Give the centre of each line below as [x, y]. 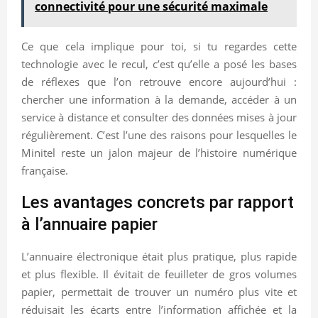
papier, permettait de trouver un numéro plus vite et [159, 291]
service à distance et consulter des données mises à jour [159, 117]
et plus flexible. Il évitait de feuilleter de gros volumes [159, 274]
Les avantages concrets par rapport [158, 202]
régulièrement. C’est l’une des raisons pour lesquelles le [159, 135]
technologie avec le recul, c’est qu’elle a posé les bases [159, 64]
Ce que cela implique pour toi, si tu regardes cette [159, 46]
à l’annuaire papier [89, 224]
